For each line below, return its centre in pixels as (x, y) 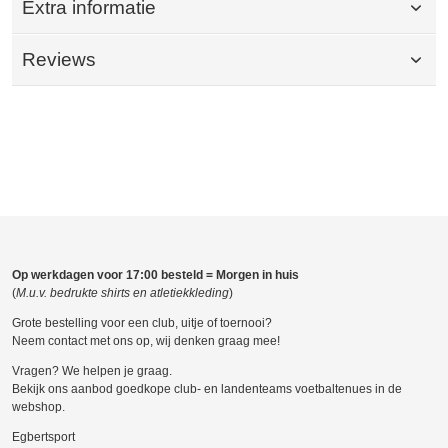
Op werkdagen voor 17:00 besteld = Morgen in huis (155, 275)
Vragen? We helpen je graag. (92, 371)
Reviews (58, 60)
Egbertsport (43, 437)
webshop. (38, 407)
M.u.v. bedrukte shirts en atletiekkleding (122, 293)
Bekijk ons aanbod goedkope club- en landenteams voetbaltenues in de (207, 389)
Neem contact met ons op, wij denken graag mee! (146, 341)
